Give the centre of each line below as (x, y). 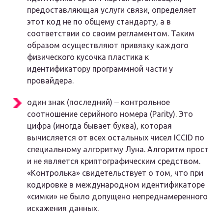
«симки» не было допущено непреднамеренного (117, 197)
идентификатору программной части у (100, 69)
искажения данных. (63, 208)
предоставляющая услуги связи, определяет (112, 10)
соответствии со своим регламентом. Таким (111, 34)
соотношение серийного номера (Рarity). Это (110, 114)
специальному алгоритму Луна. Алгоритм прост (118, 150)
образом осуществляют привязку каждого (108, 45)
